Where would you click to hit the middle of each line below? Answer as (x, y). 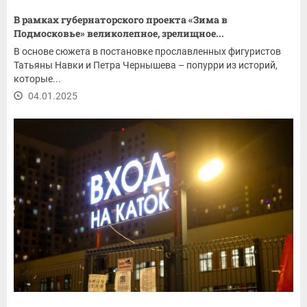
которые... (37, 79)
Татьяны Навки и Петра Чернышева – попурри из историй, (146, 65)
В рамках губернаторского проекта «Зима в (121, 20)
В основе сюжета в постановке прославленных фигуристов (147, 52)
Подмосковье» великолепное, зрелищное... (119, 34)
